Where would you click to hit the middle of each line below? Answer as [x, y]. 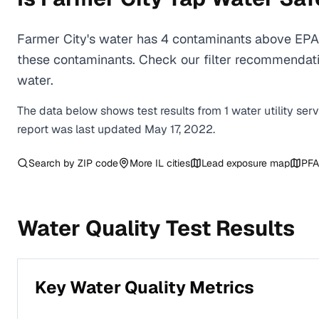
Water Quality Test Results [156, 228]
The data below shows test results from [121, 111]
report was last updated [81, 129]
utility [279, 111]
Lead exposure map [246, 163]
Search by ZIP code [73, 163]
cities [177, 163]
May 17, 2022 [179, 129]
